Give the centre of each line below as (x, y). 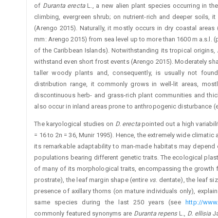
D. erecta (127, 124)
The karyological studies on (75, 124)
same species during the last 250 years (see (110, 202)
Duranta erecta (65, 6)
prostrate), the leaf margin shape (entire (92, 180)
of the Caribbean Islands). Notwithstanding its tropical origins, (126, 51)
